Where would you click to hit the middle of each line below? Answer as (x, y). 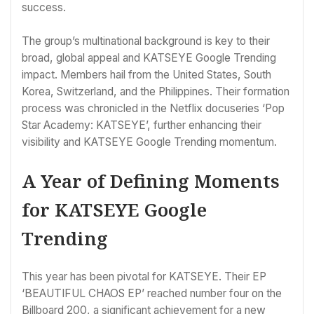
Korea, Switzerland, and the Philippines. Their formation (156, 91)
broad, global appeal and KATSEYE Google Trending (149, 57)
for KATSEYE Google (114, 210)
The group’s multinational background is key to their (146, 41)
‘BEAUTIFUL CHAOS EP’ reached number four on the (152, 293)
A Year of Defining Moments (151, 181)
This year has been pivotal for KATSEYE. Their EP (144, 276)
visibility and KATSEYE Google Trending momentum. (149, 142)
